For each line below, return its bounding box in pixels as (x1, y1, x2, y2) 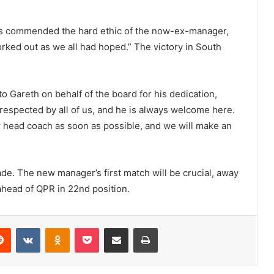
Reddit (10, 222, 35, 232)
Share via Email (128, 222, 147, 232)
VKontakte (40, 222, 79, 232)
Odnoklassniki (69, 222, 122, 232)
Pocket (98, 222, 125, 232)
